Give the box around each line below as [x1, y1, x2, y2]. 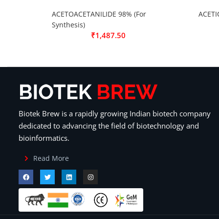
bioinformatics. [19, 133, 69, 143]
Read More [33, 153, 69, 163]
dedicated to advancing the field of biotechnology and [19, 121, 199, 131]
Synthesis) [52, 20, 85, 29]
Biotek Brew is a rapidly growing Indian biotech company [19, 109, 211, 118]
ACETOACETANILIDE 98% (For [52, 9, 146, 19]
